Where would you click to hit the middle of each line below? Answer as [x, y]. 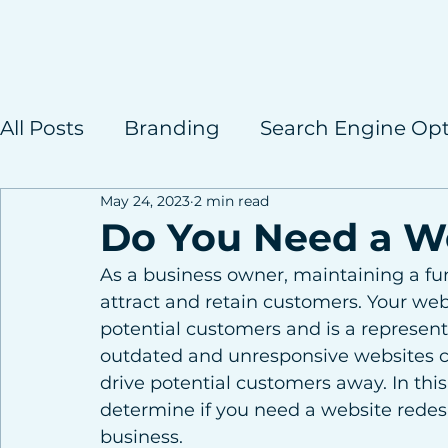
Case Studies [103, 208]
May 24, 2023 [145, 200]
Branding [172, 128]
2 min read [231, 200]
